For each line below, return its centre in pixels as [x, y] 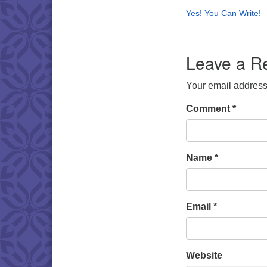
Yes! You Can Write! [223, 13]
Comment [209, 109]
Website [204, 255]
